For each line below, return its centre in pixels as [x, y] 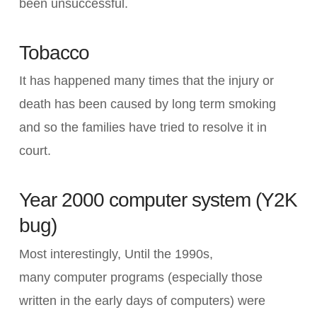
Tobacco [54, 52]
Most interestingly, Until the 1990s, [116, 254]
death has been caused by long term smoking [147, 104]
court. [35, 151]
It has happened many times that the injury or [146, 81]
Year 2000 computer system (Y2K [158, 200]
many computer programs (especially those [140, 278]
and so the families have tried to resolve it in [143, 128]
